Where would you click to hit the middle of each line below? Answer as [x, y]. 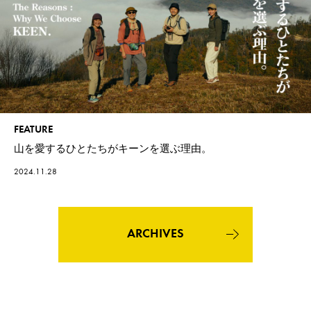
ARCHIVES [155, 234]
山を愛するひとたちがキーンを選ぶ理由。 [113, 148]
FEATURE [33, 130]
